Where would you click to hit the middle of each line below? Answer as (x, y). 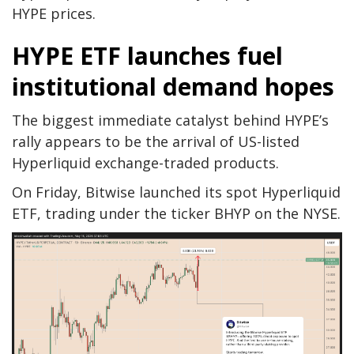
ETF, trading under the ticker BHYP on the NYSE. (176, 213)
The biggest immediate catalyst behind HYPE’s (170, 120)
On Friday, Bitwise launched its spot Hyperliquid (176, 192)
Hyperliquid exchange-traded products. (145, 162)
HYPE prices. (54, 13)
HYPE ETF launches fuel (147, 55)
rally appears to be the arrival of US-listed (156, 141)
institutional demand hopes (173, 86)
